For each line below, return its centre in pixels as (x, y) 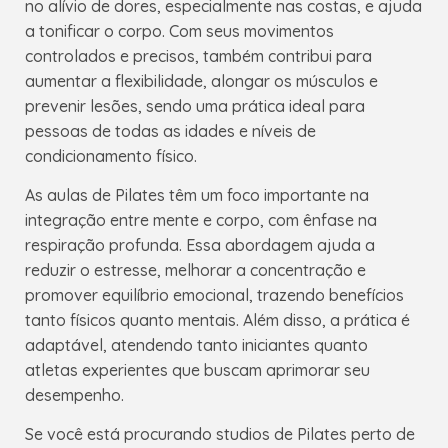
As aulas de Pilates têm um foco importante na (197, 194)
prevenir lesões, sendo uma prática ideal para (195, 105)
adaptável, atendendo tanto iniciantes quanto (196, 344)
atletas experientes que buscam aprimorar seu (197, 369)
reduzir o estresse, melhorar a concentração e (195, 269)
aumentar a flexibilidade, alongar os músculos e (201, 80)
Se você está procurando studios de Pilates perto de (220, 434)
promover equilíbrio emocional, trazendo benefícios (214, 294)
